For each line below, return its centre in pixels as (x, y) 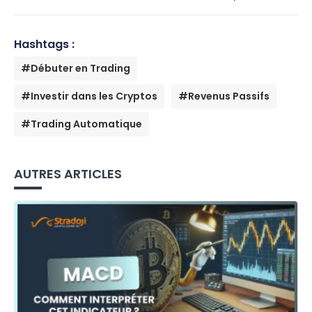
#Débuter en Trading (76, 68)
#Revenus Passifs (224, 96)
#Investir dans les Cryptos (89, 96)
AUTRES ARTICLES (68, 173)
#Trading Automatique (81, 124)
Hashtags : (44, 44)
